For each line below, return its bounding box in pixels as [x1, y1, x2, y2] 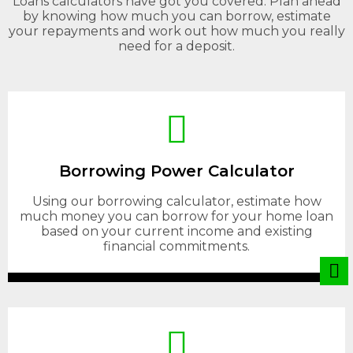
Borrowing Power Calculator [58, 162, 295, 180]
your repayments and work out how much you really [8, 24, 345, 39]
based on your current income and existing [40, 224, 313, 239]
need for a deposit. [118, 39, 235, 54]
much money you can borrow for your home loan [20, 209, 333, 224]
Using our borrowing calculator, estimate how [32, 194, 321, 209]
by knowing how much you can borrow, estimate [22, 9, 331, 24]
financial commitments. [103, 239, 250, 254]
